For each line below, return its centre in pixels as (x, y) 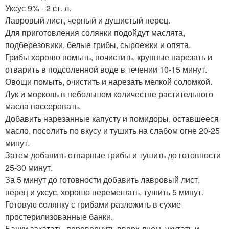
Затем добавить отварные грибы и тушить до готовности (113, 155)
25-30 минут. (29, 168)
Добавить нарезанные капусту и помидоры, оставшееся (112, 119)
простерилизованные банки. (59, 217)
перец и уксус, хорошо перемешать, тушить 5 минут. (104, 192)
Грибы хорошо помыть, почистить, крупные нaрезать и (109, 57)
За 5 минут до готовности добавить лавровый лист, (102, 180)
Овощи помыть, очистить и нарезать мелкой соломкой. (109, 82)
